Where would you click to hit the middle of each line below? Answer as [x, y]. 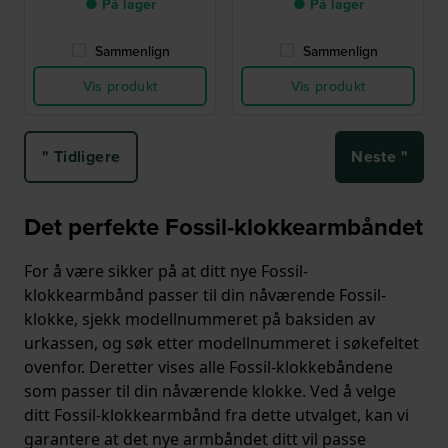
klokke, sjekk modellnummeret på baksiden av [199, 319]
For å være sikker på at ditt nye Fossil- [166, 271]
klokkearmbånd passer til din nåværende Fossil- [205, 295]
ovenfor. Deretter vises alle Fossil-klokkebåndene [208, 367]
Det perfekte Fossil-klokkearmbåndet [223, 227]
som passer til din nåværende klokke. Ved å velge [210, 391]
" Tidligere [81, 157]
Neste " [379, 157]
